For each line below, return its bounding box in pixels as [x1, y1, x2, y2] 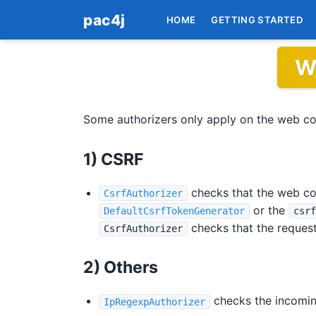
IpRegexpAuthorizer [104, 296, 206, 308]
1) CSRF [83, 149, 144, 169]
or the [249, 202, 288, 217]
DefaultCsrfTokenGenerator [104, 205, 245, 217]
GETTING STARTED [211, 13, 304, 25]
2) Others [83, 257, 158, 278]
